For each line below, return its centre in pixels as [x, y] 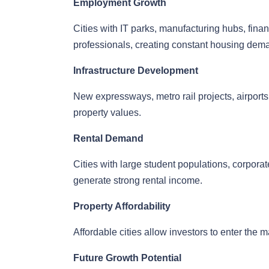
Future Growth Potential [127, 258]
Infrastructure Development [136, 71]
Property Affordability [122, 207]
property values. [107, 113]
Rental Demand [108, 139]
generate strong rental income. [138, 181]
